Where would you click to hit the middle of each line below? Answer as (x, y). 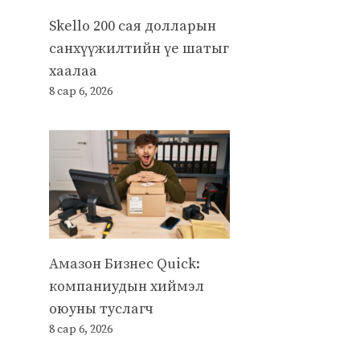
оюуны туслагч (101, 309)
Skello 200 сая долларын (133, 26)
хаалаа (73, 71)
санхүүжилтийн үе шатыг (139, 48)
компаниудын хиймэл (127, 286)
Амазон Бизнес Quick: (125, 264)
